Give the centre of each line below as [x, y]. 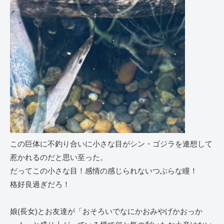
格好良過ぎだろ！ [40, 184]
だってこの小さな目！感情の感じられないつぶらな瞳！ [104, 170]
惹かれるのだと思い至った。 [59, 157]
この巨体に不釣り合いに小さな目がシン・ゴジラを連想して [111, 143]
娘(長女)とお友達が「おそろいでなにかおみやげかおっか [106, 211]
